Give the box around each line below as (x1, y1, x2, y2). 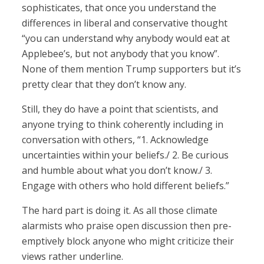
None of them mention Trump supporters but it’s (22, 62, 242, 76)
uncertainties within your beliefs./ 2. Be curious (22, 148, 229, 162)
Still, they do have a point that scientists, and (22, 103, 219, 116)
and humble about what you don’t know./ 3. (22, 164, 213, 177)
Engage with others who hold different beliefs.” (22, 179, 230, 193)
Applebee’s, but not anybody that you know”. (22, 47, 220, 61)
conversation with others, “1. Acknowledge (22, 133, 209, 147)
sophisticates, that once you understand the (22, 1, 217, 15)
